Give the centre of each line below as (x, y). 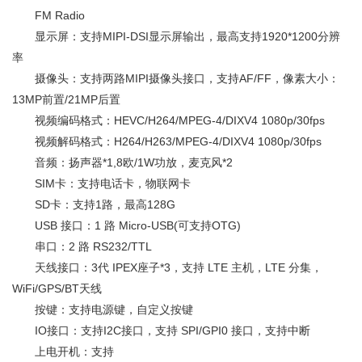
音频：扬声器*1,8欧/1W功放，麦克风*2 (122, 162)
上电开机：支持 (63, 351)
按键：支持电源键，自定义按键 (103, 309)
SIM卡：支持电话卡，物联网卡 (101, 183)
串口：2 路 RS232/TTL (82, 246)
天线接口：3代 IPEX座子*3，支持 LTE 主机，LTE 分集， (167, 267)
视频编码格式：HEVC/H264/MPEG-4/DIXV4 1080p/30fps (168, 120)
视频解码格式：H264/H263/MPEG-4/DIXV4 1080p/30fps (167, 141)
